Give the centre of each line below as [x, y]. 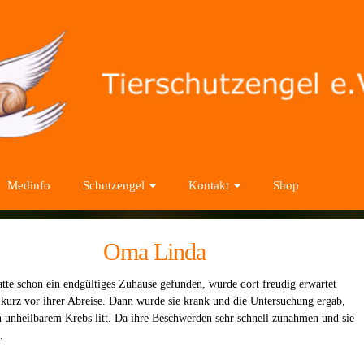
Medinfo [29, 185]
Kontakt [210, 185]
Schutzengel [115, 185]
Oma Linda [154, 251]
